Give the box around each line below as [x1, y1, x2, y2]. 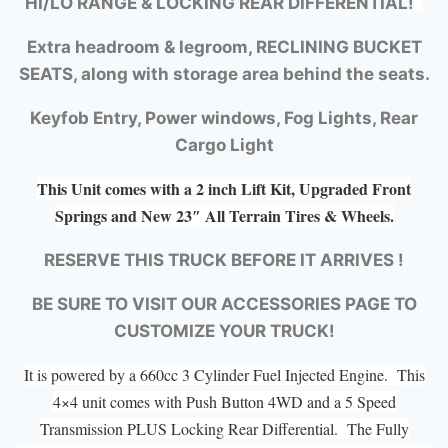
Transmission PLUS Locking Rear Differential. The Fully [39, 417, 409, 439]
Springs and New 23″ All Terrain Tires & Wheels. [54, 203, 394, 227]
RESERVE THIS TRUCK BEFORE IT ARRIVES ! [44, 249, 404, 270]
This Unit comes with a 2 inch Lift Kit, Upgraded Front [37, 176, 411, 200]
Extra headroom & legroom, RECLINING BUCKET [26, 36, 422, 57]
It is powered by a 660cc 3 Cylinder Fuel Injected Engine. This [23, 363, 425, 385]
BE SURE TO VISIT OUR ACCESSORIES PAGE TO [31, 293, 417, 314]
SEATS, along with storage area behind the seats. [18, 63, 430, 84]
